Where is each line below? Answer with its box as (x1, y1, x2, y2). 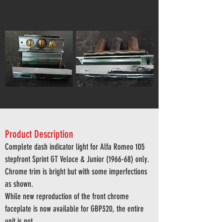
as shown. (5, 179, 33, 189)
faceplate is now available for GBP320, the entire (5, 204, 144, 214)
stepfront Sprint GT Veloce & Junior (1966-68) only (5, 154, 147, 164)
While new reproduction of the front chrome (5, 191, 129, 201)
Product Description (5, 128, 73, 140)
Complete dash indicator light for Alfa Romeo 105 (5, 142, 145, 152)
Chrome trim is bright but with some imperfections (5, 166, 147, 176)
